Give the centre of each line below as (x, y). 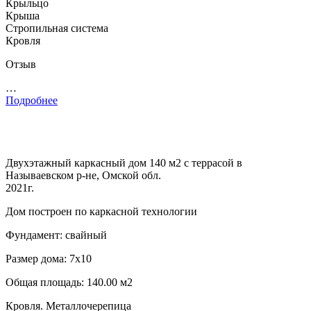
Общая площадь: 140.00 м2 (69, 282)
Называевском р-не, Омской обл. (83, 175)
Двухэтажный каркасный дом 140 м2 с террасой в (124, 162)
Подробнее (32, 100)
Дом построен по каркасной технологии (101, 211)
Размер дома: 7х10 (49, 258)
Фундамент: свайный (56, 235)
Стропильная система (57, 28)
